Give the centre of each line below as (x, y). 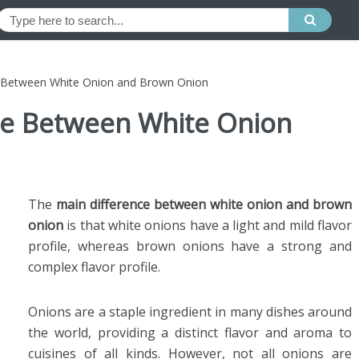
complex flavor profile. (94, 267)
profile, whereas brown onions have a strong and (190, 246)
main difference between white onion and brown (204, 204)
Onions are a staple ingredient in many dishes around (190, 312)
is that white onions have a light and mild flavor (210, 225)
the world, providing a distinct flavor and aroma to (190, 333)
